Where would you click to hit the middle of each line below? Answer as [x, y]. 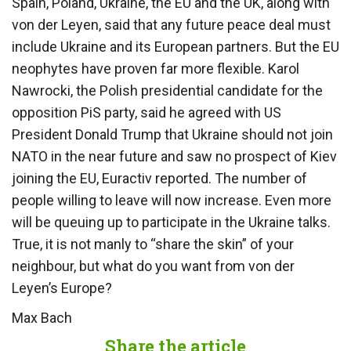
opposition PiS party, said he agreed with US [147, 112]
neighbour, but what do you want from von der [153, 266]
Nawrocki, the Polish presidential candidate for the [167, 90]
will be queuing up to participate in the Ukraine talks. [171, 222]
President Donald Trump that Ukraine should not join [172, 134]
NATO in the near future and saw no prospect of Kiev [174, 156]
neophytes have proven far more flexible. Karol [156, 68]
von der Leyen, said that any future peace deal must [171, 24]
